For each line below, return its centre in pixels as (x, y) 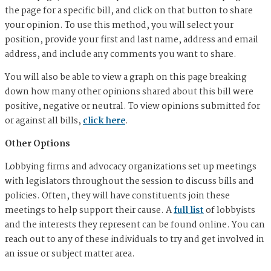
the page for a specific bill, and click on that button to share (129, 11)
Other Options (38, 144)
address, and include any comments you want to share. (121, 55)
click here (104, 121)
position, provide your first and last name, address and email (132, 40)
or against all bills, (44, 121)
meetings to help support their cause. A (89, 211)
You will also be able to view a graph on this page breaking (126, 78)
